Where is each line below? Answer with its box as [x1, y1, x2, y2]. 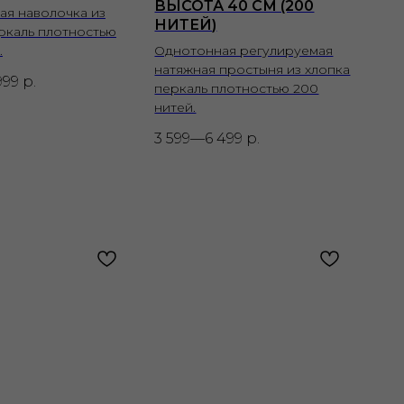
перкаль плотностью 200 [154, 79, 319, 96]
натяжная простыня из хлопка [154, 60, 351, 78]
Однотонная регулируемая [154, 41, 334, 59]
